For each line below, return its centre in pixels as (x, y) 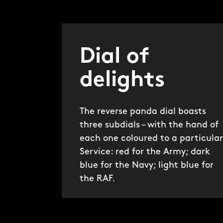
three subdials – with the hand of (149, 125)
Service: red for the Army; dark (145, 152)
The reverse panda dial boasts (143, 112)
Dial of (114, 57)
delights (122, 81)
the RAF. (97, 179)
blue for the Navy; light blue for (146, 166)
